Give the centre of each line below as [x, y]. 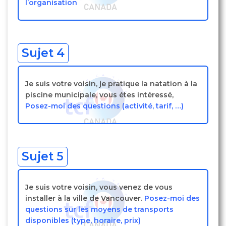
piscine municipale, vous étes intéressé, [99, 95]
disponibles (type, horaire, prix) [83, 220]
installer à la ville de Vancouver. [85, 198]
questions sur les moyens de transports [99, 209]
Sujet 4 [43, 53]
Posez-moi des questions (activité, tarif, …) [104, 106]
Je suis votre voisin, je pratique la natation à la [111, 84]
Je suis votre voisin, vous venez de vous [99, 187]
